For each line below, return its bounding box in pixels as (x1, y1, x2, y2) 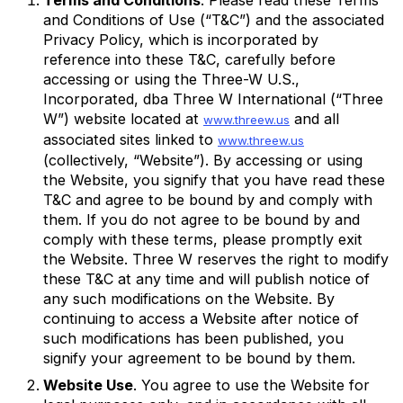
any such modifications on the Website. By (43, 289, 335, 308)
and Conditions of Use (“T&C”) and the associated (43, 10, 384, 29)
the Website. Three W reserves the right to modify (43, 249, 389, 268)
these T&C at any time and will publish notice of (43, 269, 370, 288)
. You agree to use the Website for (133, 375, 370, 394)
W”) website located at (43, 109, 203, 128)
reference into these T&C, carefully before (43, 49, 336, 68)
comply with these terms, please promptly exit (43, 229, 363, 248)
